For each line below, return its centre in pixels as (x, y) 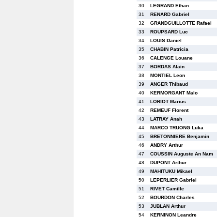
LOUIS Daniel (166, 40)
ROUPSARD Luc (169, 32)
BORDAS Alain (167, 67)
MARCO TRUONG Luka (177, 128)
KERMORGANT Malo (174, 93)
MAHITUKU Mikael (171, 171)
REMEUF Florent (169, 110)
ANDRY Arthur (167, 145)
